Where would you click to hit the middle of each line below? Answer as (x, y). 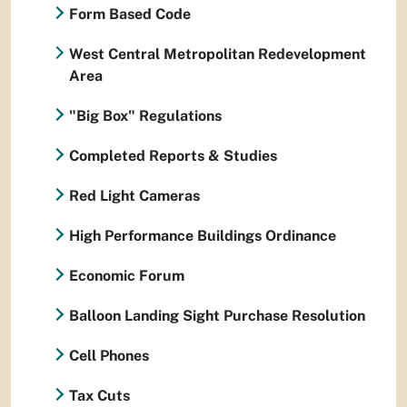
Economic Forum (127, 276)
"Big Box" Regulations (145, 116)
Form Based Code (130, 14)
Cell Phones (109, 356)
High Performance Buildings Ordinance (203, 236)
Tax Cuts (99, 396)
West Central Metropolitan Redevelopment (217, 54)
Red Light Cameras (134, 196)
